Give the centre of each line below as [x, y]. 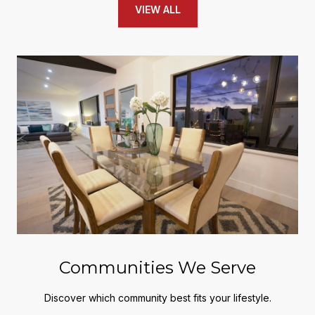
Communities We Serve [157, 268]
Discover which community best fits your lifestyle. [157, 298]
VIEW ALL [157, 9]
